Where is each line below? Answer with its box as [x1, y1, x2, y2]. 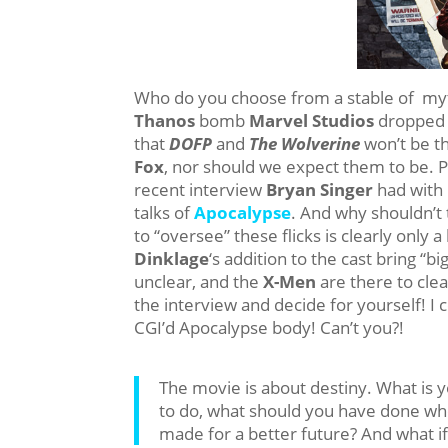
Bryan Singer [262, 177, 374, 201]
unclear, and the [134, 269, 260, 293]
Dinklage [134, 246, 210, 270]
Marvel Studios [249, 108, 375, 132]
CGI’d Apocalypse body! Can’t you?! [134, 315, 405, 339]
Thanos [134, 108, 196, 132]
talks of [134, 200, 195, 224]
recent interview [134, 177, 263, 201]
